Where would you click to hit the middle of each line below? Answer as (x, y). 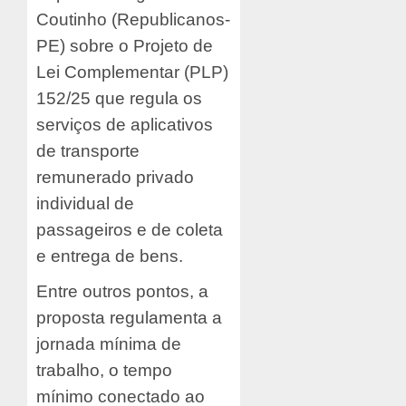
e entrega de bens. (110, 256)
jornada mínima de (109, 343)
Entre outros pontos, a (122, 291)
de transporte (88, 150)
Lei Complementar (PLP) (132, 72)
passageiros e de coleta (130, 229)
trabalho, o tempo (104, 370)
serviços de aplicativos (125, 124)
